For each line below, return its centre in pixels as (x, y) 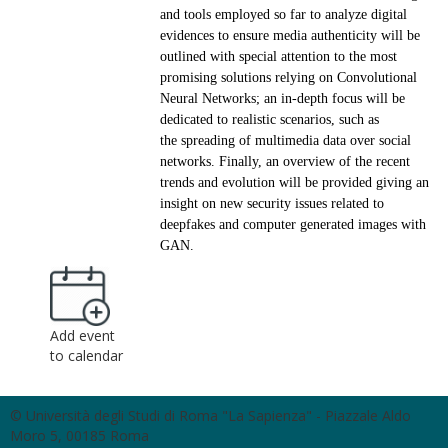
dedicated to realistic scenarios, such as (269, 119)
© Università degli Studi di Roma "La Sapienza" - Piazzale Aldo (210, 415)
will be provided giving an (353, 182)
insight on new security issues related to (271, 203)
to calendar (86, 355)
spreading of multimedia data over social (295, 140)
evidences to (196, 35)
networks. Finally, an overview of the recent (284, 161)
